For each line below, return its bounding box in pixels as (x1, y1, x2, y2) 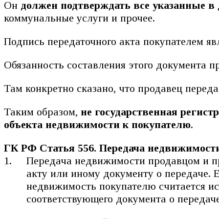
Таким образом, (4, 105, 81, 118)
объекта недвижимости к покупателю (4, 118, 191, 131)
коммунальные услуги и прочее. (4, 11, 155, 24)
